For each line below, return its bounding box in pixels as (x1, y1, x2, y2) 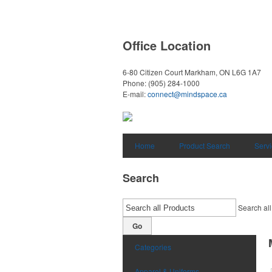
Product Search (179, 140, 230, 151)
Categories (135, 242, 171, 252)
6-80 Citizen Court (123, 67, 183, 77)
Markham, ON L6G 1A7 (185, 67, 261, 77)
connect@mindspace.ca (148, 89, 227, 99)
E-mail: (123, 89, 148, 99)
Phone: (123, 78, 148, 88)
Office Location (123, 36, 211, 54)
